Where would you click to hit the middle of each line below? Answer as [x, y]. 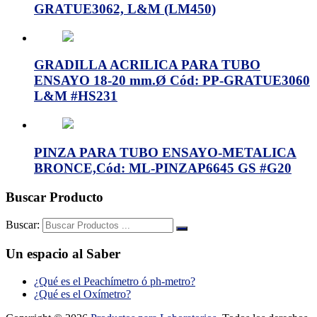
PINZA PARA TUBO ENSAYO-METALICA [165, 152]
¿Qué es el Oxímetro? [82, 294]
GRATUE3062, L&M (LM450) [125, 9]
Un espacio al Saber [63, 254]
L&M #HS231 [76, 96]
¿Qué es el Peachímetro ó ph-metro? [115, 281]
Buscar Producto [54, 197]
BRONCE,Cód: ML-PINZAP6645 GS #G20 [163, 168]
